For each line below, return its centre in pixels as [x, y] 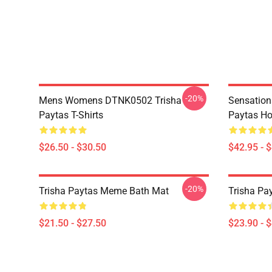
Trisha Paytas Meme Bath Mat [104, 191]
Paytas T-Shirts [71, 115]
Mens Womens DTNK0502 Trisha [110, 100]
